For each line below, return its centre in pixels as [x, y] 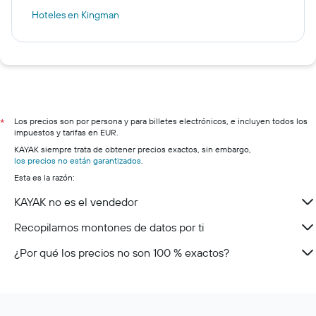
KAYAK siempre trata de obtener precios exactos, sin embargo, [133, 149]
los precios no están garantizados [78, 160]
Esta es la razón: [44, 177]
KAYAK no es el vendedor [76, 202]
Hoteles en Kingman [75, 15]
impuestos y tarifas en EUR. [66, 132]
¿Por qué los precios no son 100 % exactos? [122, 253]
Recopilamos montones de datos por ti [109, 227]
